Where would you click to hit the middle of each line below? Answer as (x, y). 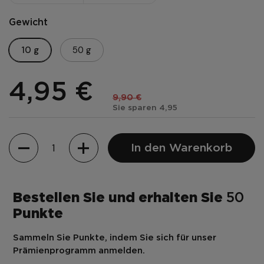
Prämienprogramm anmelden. (79, 251)
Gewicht (28, 23)
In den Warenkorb (181, 148)
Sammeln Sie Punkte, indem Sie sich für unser (115, 238)
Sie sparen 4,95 (145, 108)
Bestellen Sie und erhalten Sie (120, 198)
